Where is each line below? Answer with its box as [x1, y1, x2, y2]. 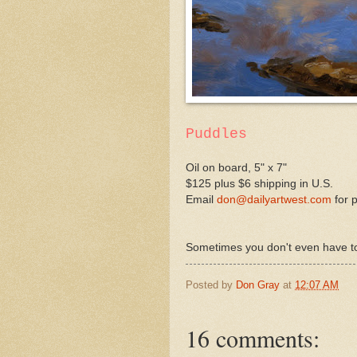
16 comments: [186, 322, 320, 355]
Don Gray [236, 278, 280, 291]
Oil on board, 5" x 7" [186, 161, 287, 174]
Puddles [186, 125, 247, 142]
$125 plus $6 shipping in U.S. [186, 177, 333, 190]
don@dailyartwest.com [217, 193, 331, 206]
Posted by [186, 278, 236, 291]
